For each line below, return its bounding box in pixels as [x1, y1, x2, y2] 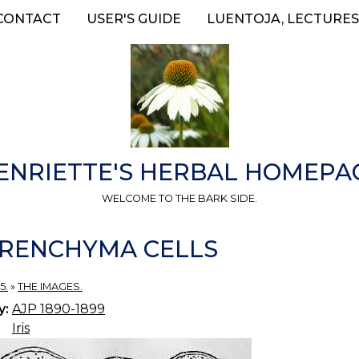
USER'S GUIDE [86, 11, 181, 26]
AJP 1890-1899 [12, 301, 105, 317]
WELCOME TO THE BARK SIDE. [102, 192, 257, 204]
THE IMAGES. [18, 280, 83, 293]
